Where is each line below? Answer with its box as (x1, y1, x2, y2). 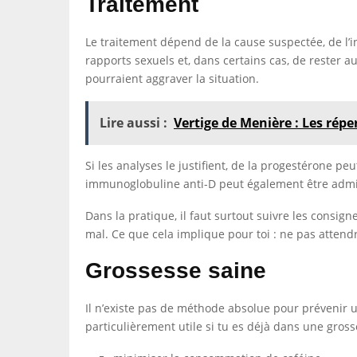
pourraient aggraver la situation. (85, 71, 259, 86)
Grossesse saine (85, 258, 266, 283)
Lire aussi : (100, 114, 167, 131)
